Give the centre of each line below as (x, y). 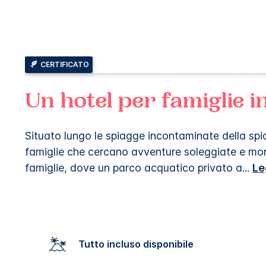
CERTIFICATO (65, 64)
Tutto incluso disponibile (139, 244)
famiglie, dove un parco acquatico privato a (134, 167)
